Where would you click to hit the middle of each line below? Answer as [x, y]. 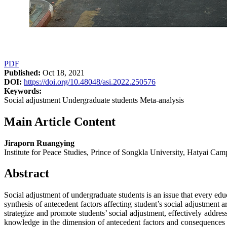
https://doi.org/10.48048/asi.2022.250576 [90, 82]
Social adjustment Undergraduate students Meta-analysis [94, 100]
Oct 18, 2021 [63, 72]
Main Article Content [60, 121]
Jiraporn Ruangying [39, 143]
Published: [22, 72]
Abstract [27, 174]
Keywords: [23, 91]
